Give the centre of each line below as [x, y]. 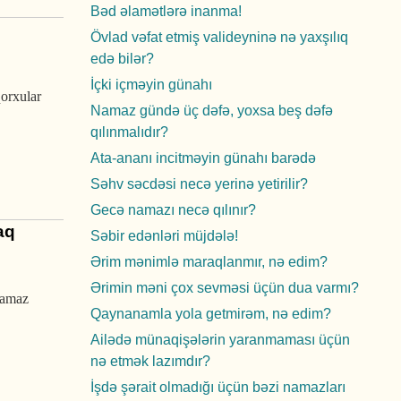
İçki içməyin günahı [151, 85]
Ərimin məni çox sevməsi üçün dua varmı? [225, 288]
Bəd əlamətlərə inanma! [166, 11]
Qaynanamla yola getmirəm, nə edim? [211, 314]
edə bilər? [122, 59]
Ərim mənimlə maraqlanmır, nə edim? [209, 262]
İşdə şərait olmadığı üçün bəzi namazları [218, 387]
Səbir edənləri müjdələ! [164, 236]
